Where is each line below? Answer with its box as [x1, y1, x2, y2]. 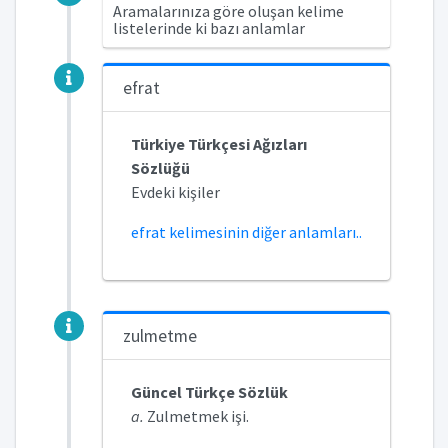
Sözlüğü [130, 158, 190, 178]
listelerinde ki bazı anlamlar [113, 18, 305, 38]
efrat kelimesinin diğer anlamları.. [130, 222, 362, 242]
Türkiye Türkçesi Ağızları [130, 134, 307, 154]
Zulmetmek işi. [143, 406, 249, 426]
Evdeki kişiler [130, 182, 220, 202]
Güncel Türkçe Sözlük [130, 382, 288, 402]
